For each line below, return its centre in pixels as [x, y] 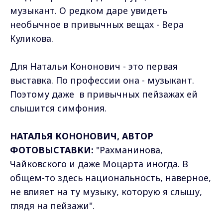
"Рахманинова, [128, 150]
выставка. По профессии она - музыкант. [102, 80]
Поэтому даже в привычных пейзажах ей [104, 94]
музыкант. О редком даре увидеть [89, 10]
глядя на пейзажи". [52, 205]
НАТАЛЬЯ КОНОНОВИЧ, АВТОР [82, 136]
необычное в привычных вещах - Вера [97, 24]
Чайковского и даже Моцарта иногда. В [99, 164]
